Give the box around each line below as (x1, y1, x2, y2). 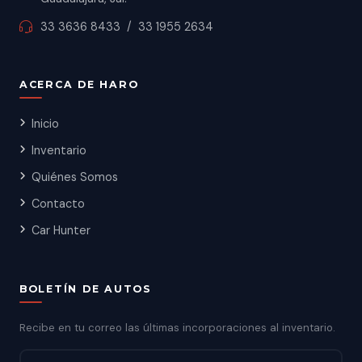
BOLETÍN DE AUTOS (19, 283, 152, 295)
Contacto (32, 196, 85, 211)
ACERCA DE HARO (19, 78, 139, 90)
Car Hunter (32, 223, 90, 238)
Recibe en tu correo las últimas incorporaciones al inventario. (19, 321, 335, 335)
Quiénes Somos (32, 170, 118, 184)
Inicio (32, 116, 59, 131)
